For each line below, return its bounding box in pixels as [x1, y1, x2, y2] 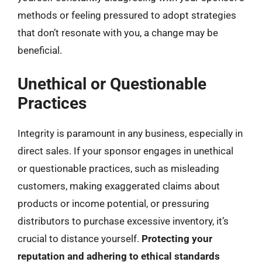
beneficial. [18, 44, 62, 56]
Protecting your [142, 232, 212, 244]
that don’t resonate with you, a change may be [18, 27, 218, 39]
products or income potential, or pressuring [18, 197, 209, 209]
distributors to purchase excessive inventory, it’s [18, 215, 229, 227]
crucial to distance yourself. [18, 232, 142, 244]
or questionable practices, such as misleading [18, 162, 219, 174]
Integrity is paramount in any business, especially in [18, 127, 243, 139]
